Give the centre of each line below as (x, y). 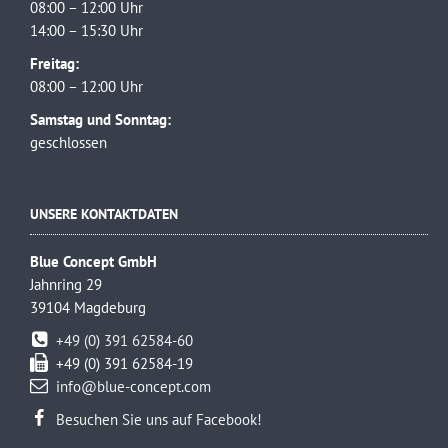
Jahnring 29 (66, 285)
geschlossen (68, 143)
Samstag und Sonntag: (100, 120)
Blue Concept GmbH (93, 262)
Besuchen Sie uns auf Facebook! (159, 420)
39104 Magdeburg (88, 308)
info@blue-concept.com (133, 387)
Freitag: (54, 64)
